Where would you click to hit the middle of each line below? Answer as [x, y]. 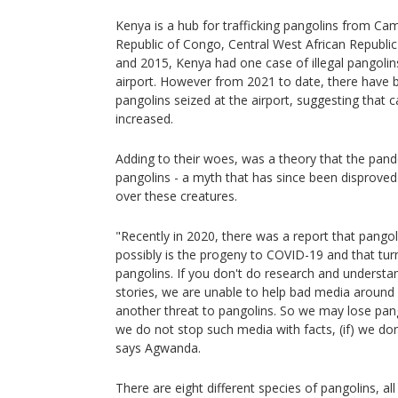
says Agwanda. [158, 348]
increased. [144, 119]
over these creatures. [176, 196]
